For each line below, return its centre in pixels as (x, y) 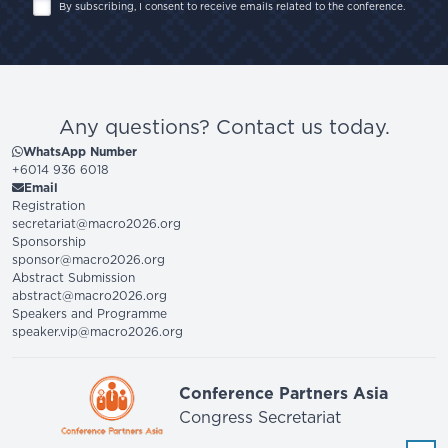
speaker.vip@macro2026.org (97, 331)
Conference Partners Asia (284, 393)
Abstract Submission (73, 277)
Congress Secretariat (260, 417)
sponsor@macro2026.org (88, 259)
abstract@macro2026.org (89, 295)
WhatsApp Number (80, 151)
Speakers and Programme (89, 313)
